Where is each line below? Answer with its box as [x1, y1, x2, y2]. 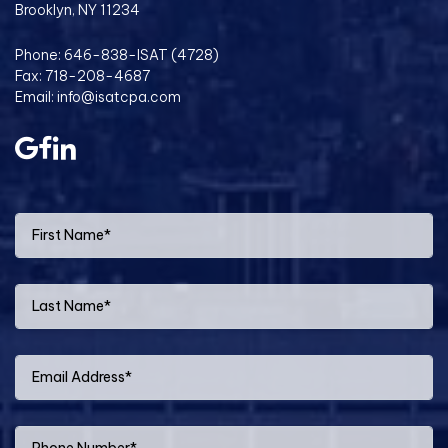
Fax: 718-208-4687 [15, 66, 150, 85]
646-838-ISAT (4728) [64, 45, 219, 64]
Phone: [15, 45, 64, 64]
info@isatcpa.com [57, 87, 181, 106]
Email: [15, 87, 57, 106]
